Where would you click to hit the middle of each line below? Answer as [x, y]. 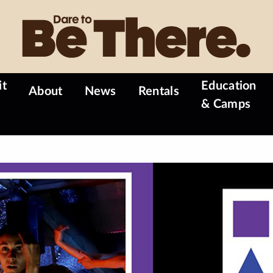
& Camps [226, 104]
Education [229, 86]
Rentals [158, 91]
